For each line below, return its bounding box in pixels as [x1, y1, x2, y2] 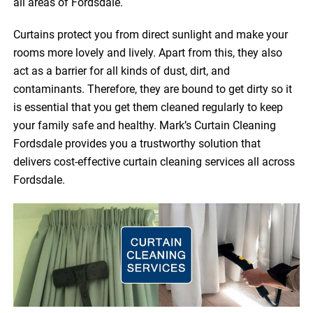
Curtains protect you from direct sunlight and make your [13, 28, 289, 42]
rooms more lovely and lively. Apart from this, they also [13, 46, 283, 60]
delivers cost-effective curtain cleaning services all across [13, 155, 296, 169]
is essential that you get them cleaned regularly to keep [13, 101, 284, 115]
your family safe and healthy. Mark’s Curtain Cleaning [13, 119, 277, 133]
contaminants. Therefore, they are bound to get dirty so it [13, 82, 293, 96]
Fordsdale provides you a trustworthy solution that [13, 137, 261, 151]
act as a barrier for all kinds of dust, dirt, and [13, 64, 231, 78]
